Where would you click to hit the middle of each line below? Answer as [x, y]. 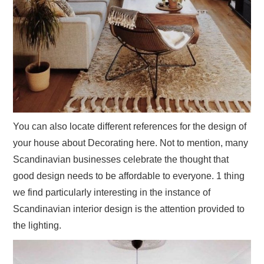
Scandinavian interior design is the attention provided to [129, 209]
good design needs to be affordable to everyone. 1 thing [129, 176]
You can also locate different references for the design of [130, 126]
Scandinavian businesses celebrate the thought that [121, 159]
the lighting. [37, 225]
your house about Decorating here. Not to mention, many [131, 143]
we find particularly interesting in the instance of [112, 192]
